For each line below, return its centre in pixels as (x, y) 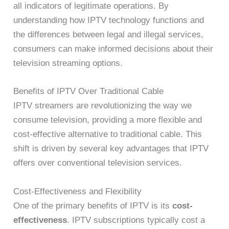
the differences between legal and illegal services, (109, 35)
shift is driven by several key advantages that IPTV (111, 149)
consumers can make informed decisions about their (113, 49)
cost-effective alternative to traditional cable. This (108, 134)
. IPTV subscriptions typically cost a (136, 220)
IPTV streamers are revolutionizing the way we (103, 106)
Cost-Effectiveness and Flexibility (78, 191)
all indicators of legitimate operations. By (91, 6)
